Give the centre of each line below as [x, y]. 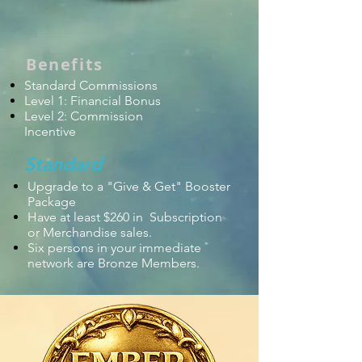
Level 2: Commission [84, 116]
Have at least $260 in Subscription [125, 217]
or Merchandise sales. [90, 232]
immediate [170, 248]
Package [52, 202]
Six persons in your [83, 248]
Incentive [50, 131]
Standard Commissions [91, 85]
